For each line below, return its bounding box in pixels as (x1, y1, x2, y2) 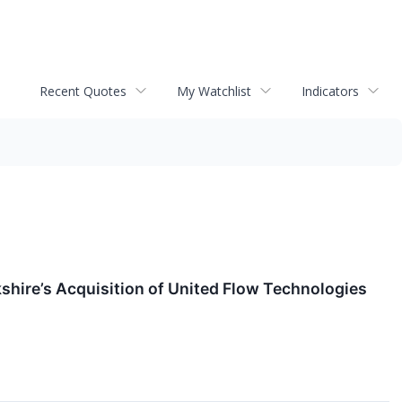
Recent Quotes (39, 82, 127, 100)
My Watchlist (177, 82, 251, 100)
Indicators (301, 82, 359, 100)
